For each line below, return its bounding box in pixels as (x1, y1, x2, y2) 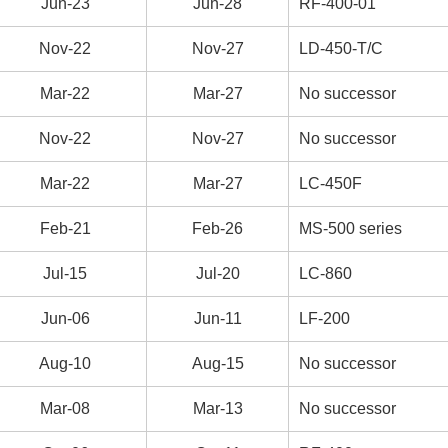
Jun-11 (193, 310, 242, 327)
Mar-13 (192, 400, 243, 417)
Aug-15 (191, 355, 244, 372)
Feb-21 (39, 220, 91, 237)
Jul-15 (43, 265, 87, 282)
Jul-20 (195, 265, 240, 282)
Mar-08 (40, 400, 90, 417)
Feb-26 (192, 220, 243, 237)
